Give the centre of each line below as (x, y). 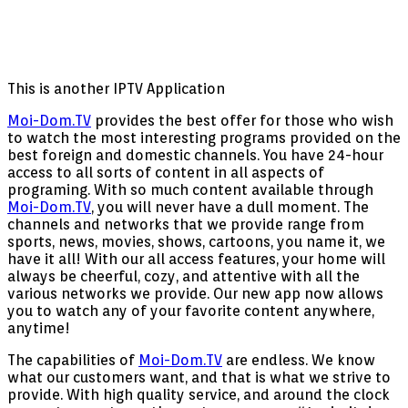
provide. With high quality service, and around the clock (199, 395)
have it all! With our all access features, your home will (196, 260)
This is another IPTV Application (116, 89)
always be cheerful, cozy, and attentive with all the (184, 277)
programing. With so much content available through (190, 190)
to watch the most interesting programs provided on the (204, 138)
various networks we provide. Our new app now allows (195, 294)
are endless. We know (299, 361)
